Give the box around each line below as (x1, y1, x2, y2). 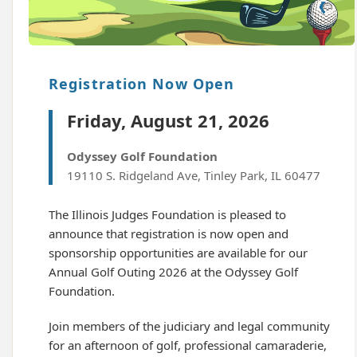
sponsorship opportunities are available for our (49, 245, 308, 261)
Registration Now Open (49, 74, 235, 93)
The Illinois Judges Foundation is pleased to (49, 206, 286, 222)
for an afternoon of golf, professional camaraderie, (49, 337, 327, 353)
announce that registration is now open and (49, 226, 288, 241)
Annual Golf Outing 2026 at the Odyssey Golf (49, 264, 298, 280)
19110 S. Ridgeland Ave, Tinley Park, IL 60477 (67, 167, 320, 183)
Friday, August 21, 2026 (67, 108, 269, 132)
